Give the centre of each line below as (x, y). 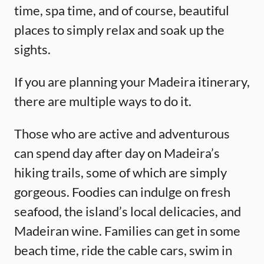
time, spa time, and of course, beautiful (122, 10)
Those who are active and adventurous (122, 133)
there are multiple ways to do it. (103, 101)
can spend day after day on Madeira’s (117, 153)
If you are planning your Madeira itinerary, (132, 81)
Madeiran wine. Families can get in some (127, 230)
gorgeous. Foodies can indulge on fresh (122, 192)
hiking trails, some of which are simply (121, 172)
